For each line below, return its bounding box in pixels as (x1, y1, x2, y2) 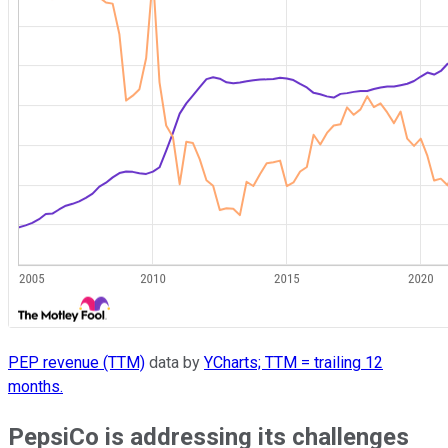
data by (145, 353, 204, 373)
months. (8, 377, 63, 397)
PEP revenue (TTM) (8, 353, 145, 373)
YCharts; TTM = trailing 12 (204, 353, 383, 373)
